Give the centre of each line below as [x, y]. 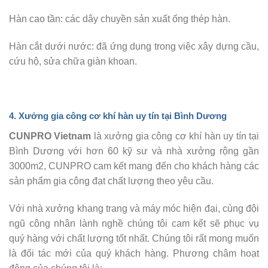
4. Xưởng [30, 116]
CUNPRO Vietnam [50, 136]
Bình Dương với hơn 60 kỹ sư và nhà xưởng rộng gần [134, 151]
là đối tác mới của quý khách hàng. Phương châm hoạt [134, 253]
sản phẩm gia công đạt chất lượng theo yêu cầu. [111, 181]
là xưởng [113, 136]
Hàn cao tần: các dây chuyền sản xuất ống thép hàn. [120, 19]
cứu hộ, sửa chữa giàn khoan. [73, 61]
